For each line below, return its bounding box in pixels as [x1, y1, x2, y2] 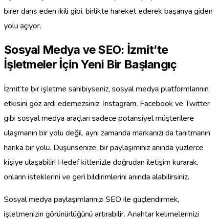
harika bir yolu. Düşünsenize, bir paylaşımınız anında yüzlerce [4, 142, 203, 153]
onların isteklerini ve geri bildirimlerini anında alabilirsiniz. [4, 172, 189, 183]
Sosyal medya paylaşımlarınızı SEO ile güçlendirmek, [4, 194, 179, 205]
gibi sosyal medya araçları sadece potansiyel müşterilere [4, 113, 194, 124]
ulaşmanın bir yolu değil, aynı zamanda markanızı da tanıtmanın [4, 128, 210, 139]
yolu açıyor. [4, 20, 41, 31]
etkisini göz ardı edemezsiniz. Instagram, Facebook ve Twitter [4, 98, 210, 109]
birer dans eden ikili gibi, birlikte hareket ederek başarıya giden [4, 5, 213, 17]
